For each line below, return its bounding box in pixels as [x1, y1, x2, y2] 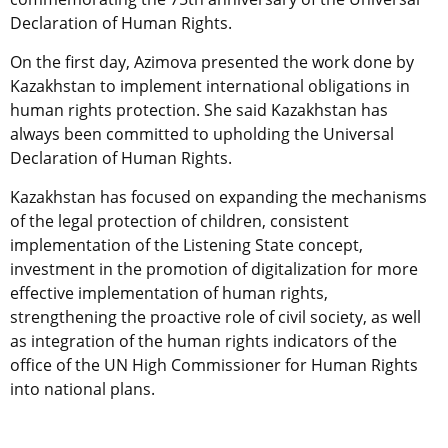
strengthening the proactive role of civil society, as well [10, 306, 421, 329]
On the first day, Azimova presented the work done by [10, 51, 414, 74]
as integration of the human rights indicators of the [10, 330, 397, 353]
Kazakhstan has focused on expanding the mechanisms [10, 186, 427, 209]
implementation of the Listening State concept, [10, 234, 363, 257]
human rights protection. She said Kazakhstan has [10, 99, 388, 122]
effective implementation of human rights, [10, 282, 328, 305]
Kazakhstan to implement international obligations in [10, 75, 410, 98]
